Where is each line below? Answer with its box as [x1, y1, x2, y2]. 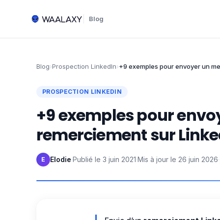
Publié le [73, 155, 101, 164]
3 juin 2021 [103, 155, 136, 164]
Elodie [50, 155, 71, 164]
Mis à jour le [137, 155, 176, 164]
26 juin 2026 [178, 155, 218, 164]
